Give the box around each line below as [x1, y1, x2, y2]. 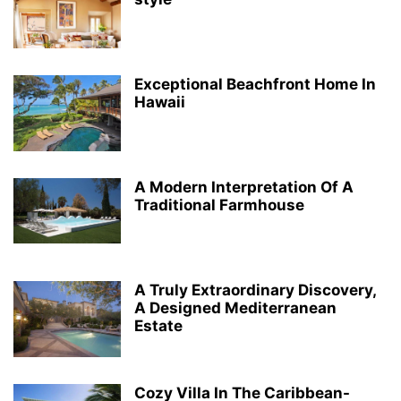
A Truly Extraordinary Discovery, [134, 281, 376, 299]
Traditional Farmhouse [134, 196, 304, 214]
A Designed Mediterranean [134, 299, 337, 317]
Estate [134, 317, 183, 335]
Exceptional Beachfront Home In [134, 75, 376, 93]
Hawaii [134, 93, 185, 111]
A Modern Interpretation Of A [134, 178, 354, 196]
